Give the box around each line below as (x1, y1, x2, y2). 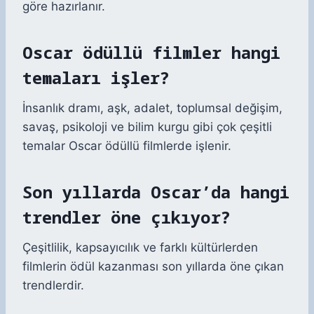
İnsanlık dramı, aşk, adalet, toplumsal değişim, (22, 101, 282, 116)
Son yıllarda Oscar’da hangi (22, 180, 289, 204)
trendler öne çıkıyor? (22, 205, 231, 229)
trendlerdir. (22, 278, 84, 293)
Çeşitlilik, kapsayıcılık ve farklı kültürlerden (22, 240, 258, 255)
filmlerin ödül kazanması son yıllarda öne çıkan (22, 259, 284, 274)
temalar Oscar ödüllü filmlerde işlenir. (22, 139, 231, 153)
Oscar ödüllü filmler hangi (22, 41, 280, 64)
